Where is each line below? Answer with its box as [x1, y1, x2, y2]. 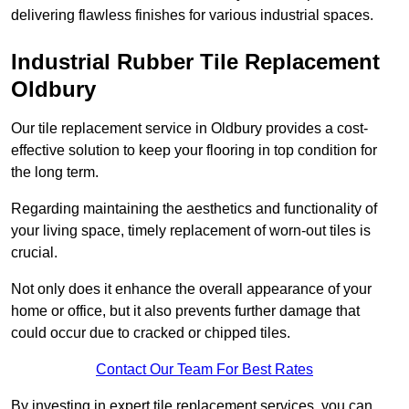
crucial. [11, 245, 58, 261]
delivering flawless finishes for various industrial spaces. [11, 7, 373, 24]
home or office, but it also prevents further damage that [11, 303, 360, 320]
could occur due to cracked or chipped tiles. [11, 325, 290, 341]
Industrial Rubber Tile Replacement [11, 49, 380, 75]
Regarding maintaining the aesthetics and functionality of [11, 201, 377, 217]
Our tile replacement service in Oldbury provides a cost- [11, 121, 368, 137]
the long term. [11, 164, 99, 181]
